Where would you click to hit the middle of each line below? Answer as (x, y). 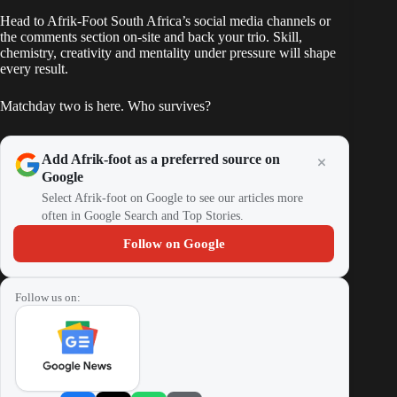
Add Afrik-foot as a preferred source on (161, 160)
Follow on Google (174, 244)
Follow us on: (48, 298)
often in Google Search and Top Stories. (143, 216)
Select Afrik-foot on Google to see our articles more (172, 198)
